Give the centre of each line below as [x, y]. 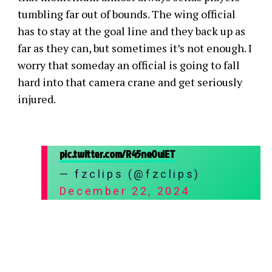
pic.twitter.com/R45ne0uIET [117, 154]
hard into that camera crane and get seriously [130, 82]
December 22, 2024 [124, 191]
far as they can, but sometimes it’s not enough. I [134, 48]
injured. [36, 99]
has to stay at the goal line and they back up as [131, 31]
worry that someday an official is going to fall [128, 65]
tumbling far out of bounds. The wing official [126, 14]
